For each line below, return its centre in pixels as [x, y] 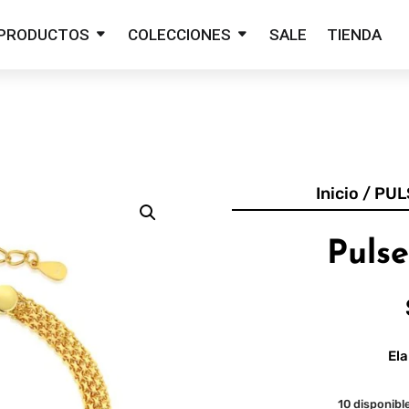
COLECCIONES [179, 35]
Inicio [337, 194]
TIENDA [354, 35]
